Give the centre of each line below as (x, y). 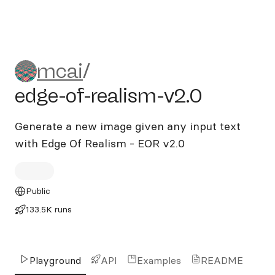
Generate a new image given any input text (128, 126)
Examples (159, 260)
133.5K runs (48, 209)
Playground (55, 260)
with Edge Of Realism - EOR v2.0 (100, 143)
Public (38, 191)
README (222, 260)
